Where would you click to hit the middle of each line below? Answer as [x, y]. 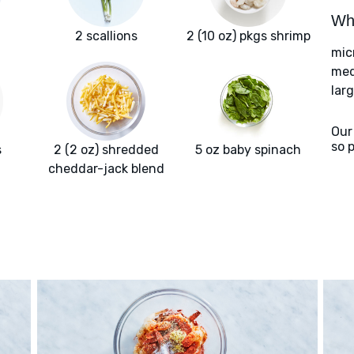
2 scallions [106, 36]
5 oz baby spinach [248, 150]
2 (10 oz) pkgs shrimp [248, 36]
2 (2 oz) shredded [106, 150]
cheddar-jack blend [106, 169]
